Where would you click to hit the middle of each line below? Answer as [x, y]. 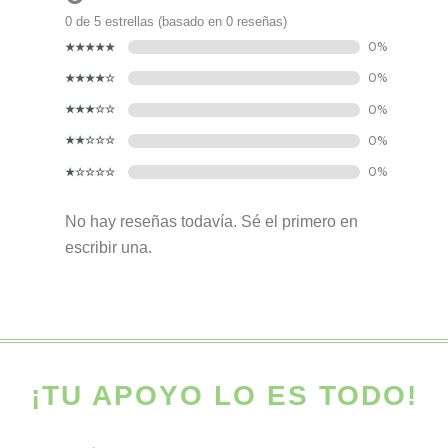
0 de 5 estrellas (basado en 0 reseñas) [176, 21]
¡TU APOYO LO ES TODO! [224, 396]
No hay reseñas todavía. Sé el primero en [211, 222]
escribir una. [108, 248]
